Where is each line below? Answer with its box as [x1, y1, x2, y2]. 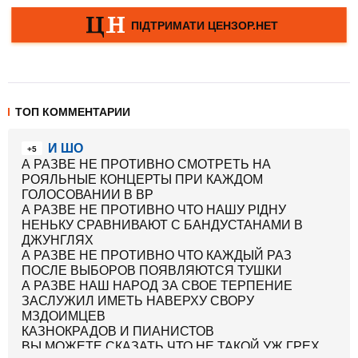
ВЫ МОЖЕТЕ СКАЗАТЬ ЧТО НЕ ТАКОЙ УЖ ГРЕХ [22, 340, 320, 353]
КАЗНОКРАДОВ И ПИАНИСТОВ [22, 324, 214, 338]
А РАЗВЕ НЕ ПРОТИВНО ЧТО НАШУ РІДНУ [22, 203, 286, 217]
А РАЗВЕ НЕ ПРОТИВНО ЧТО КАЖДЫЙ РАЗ [22, 249, 292, 262]
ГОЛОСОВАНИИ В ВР [22, 188, 153, 201]
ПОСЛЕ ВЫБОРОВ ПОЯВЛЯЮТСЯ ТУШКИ [22, 264, 282, 277]
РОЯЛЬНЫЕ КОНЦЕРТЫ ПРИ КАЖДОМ [22, 173, 263, 186]
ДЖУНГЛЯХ [22, 233, 93, 247]
